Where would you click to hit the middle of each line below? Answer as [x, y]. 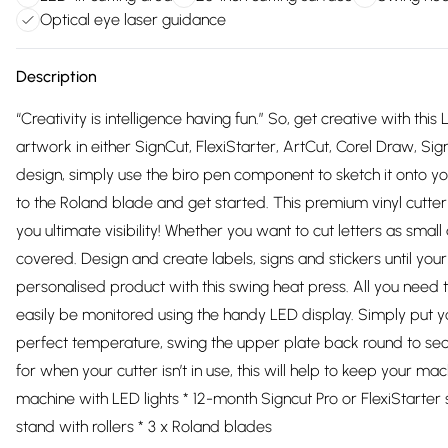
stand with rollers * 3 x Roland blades [144, 426]
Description [56, 76]
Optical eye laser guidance [133, 19]
